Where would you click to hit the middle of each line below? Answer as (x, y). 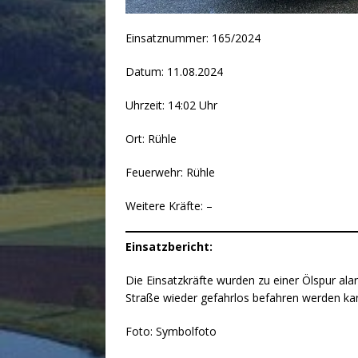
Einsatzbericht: (169, 246)
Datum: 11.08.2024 (174, 71)
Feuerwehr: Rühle (170, 172)
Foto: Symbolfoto (171, 331)
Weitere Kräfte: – (169, 205)
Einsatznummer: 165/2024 (193, 38)
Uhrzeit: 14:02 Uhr (171, 105)
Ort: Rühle (151, 138)
